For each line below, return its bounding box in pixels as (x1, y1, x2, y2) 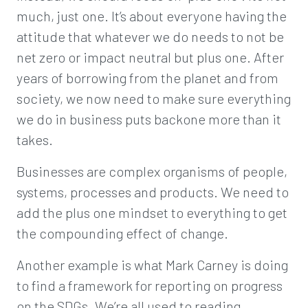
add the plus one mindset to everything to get (16, 204, 287, 221)
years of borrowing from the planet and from (16, 69, 278, 86)
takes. (16, 131, 53, 148)
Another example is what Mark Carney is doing (16, 256, 288, 273)
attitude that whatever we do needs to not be (16, 28, 284, 45)
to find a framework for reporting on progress (16, 277, 283, 294)
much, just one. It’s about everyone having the (16, 8, 287, 24)
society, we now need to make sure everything (16, 90, 291, 107)
